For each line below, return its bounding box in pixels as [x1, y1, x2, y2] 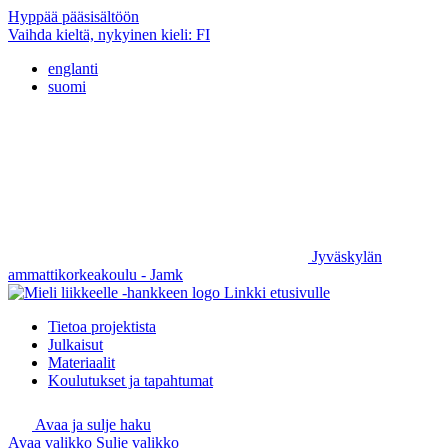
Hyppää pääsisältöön [8, 8, 139, 25]
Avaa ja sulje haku [35, 416, 151, 433]
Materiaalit [48, 354, 115, 371]
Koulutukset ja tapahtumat [48, 372, 213, 389]
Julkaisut [48, 336, 103, 353]
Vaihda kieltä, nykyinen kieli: [8, 26, 192, 43]
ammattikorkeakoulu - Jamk [8, 266, 183, 283]
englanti [48, 60, 98, 77]
